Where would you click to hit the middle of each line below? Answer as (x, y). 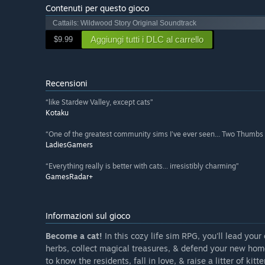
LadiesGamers (69, 145)
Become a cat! (74, 236)
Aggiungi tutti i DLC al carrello (147, 40)
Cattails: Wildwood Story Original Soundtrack (125, 23)
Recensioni (67, 83)
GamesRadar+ (69, 177)
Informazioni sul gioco (88, 216)
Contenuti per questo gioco (97, 8)
